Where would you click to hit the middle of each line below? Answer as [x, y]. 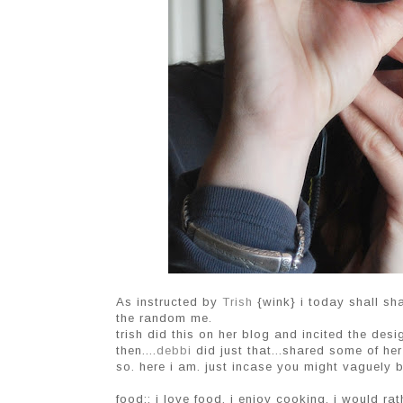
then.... [136, 351]
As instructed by [169, 302]
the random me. [164, 318]
